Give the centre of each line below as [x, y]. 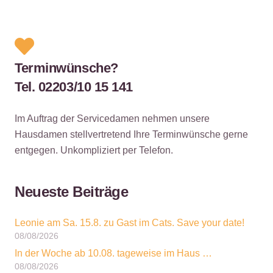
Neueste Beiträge [72, 192]
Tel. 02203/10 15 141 [74, 87]
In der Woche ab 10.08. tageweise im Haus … [113, 253]
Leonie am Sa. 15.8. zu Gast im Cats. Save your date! [129, 223]
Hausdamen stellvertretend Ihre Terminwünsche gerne [131, 135]
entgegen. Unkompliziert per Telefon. [94, 151]
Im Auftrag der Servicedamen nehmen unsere [112, 119]
